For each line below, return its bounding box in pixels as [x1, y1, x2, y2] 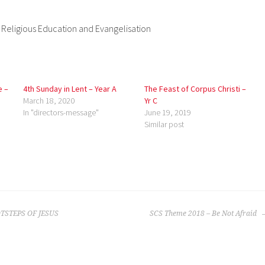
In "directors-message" [23, 107, 99, 118]
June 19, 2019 [144, 107, 191, 118]
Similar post [144, 119, 184, 130]
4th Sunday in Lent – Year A [23, 83, 117, 95]
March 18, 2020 [23, 95, 75, 106]
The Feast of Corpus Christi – [144, 83, 246, 95]
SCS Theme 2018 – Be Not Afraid [150, 209, 258, 218]
